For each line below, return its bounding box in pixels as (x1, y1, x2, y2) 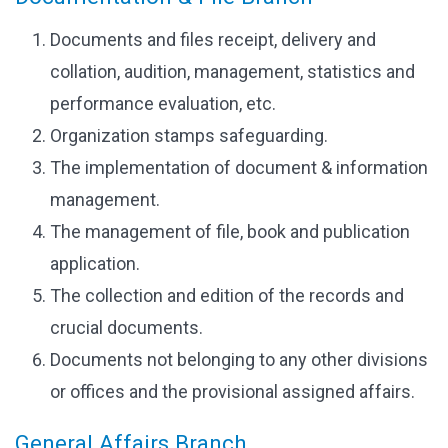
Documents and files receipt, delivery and (50, 29, 376, 50)
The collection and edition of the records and (50, 285, 404, 306)
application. (50, 253, 140, 274)
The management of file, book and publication (50, 221, 410, 242)
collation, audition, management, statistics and (50, 61, 415, 82)
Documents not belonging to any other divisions (50, 349, 428, 370)
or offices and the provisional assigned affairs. (50, 381, 415, 402)
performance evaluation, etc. (50, 93, 276, 114)
